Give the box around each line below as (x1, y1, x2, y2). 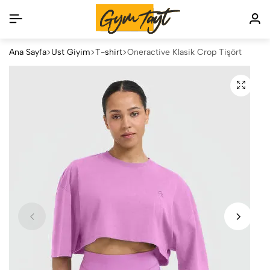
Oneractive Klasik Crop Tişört (127, 46, 242, 57)
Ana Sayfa (9, 46, 46, 57)
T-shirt (95, 46, 122, 57)
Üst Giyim (51, 46, 90, 57)
